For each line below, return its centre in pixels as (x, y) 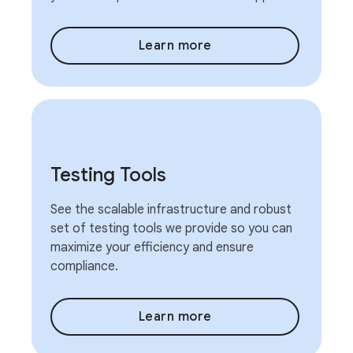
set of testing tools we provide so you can (171, 229)
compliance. (84, 266)
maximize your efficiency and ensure (152, 247)
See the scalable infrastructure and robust (171, 210)
